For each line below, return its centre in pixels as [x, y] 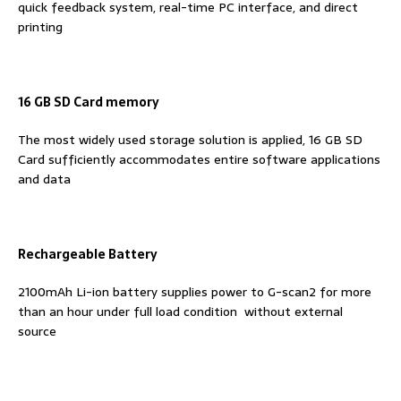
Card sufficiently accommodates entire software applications [199, 159]
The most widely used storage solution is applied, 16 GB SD [190, 140]
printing [40, 27]
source [37, 331]
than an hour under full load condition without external [180, 311]
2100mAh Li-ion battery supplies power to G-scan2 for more [195, 292]
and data [44, 179]
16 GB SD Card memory [89, 102]
